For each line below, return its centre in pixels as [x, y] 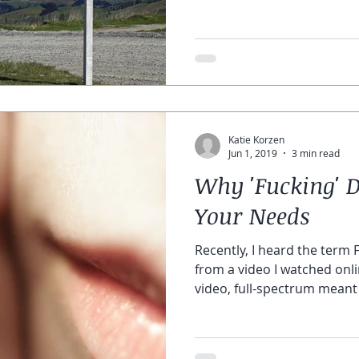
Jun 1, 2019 [253, 153]
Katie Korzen [256, 139]
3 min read [316, 153]
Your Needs [252, 216]
